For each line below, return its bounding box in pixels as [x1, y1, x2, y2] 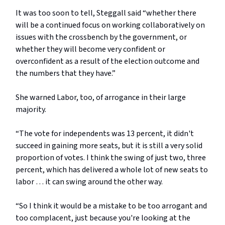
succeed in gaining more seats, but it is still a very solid [16, 140, 202, 152]
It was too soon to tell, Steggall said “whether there [16, 8, 196, 19]
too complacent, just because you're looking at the [16, 212, 190, 224]
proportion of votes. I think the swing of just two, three [16, 152, 206, 164]
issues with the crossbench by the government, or [16, 32, 187, 43]
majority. [16, 104, 48, 116]
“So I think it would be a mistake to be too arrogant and [16, 200, 207, 212]
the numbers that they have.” [16, 68, 116, 79]
